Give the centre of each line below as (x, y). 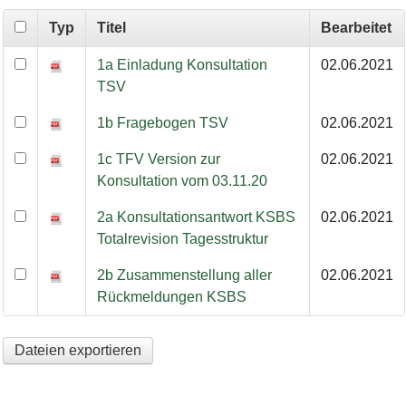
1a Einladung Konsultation (182, 65)
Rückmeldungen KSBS (171, 297)
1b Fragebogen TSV (162, 123)
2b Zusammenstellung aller (184, 275)
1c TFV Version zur (158, 159)
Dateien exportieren (77, 350)
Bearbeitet (356, 28)
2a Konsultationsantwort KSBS (196, 217)
